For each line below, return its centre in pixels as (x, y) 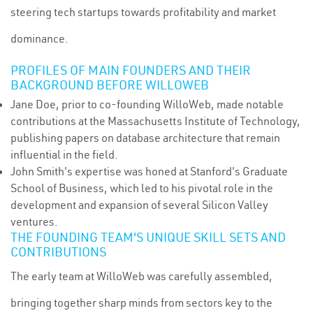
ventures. (34, 221)
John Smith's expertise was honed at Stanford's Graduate (149, 171)
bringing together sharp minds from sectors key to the (141, 303)
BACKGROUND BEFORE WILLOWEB (110, 85)
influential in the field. (64, 154)
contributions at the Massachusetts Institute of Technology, (155, 121)
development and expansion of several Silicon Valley (139, 205)
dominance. (39, 38)
